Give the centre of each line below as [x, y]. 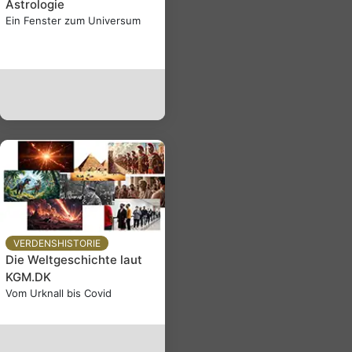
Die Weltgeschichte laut [74, 259]
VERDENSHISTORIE [57, 243]
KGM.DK [28, 277]
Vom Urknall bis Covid [59, 293]
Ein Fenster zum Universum [73, 20]
